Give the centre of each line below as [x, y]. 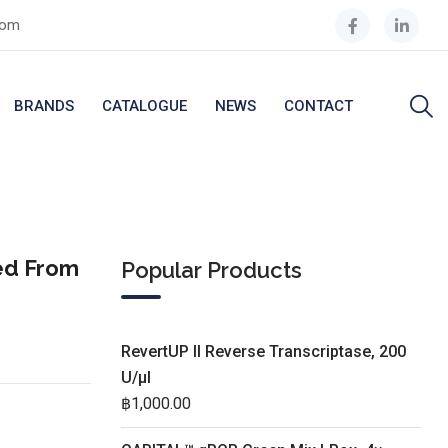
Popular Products [211, 270]
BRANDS [44, 106]
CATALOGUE [144, 106]
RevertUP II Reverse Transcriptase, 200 [263, 351]
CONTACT [318, 106]
